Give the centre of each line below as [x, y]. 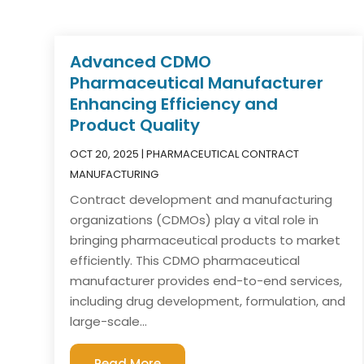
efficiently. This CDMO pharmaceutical [185, 260]
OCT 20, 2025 [105, 154]
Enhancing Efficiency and [174, 104]
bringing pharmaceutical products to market [206, 240]
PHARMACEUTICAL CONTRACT [223, 154]
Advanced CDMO [141, 61]
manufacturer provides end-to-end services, [206, 280]
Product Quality [135, 125]
